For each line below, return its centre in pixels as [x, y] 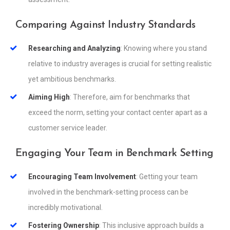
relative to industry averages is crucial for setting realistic [120, 64]
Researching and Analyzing [74, 49]
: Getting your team [167, 177]
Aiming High [49, 97]
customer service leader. [68, 128]
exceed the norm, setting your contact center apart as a [118, 113]
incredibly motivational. [65, 208]
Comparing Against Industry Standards [106, 25]
